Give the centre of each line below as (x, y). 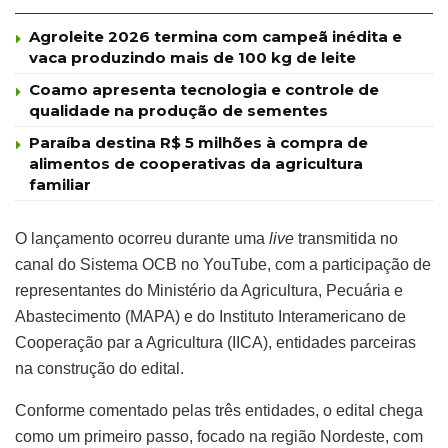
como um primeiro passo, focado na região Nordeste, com (219, 436)
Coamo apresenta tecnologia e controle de (204, 89)
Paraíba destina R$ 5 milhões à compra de (198, 142)
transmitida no (346, 238)
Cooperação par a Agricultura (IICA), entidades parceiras (215, 342)
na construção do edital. (99, 368)
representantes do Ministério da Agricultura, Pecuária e (209, 290)
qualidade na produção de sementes (178, 110)
